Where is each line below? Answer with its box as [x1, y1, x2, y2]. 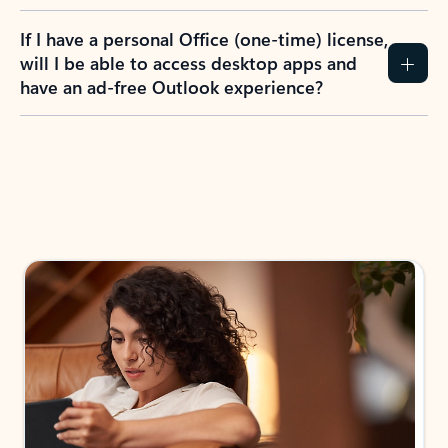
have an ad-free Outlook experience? [20, 74, 323, 99]
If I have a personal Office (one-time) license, [20, 26, 388, 51]
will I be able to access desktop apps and [20, 50, 357, 75]
